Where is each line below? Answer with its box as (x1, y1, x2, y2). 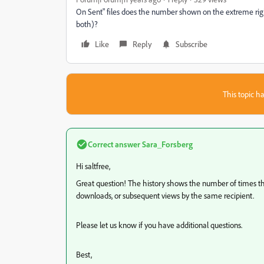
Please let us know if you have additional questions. (76, 220, 242, 230)
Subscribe (176, 39, 207, 49)
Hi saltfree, (76, 161, 110, 171)
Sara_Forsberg (140, 139, 193, 149)
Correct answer (88, 139, 140, 149)
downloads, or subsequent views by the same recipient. (76, 190, 254, 200)
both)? (76, 19, 98, 29)
